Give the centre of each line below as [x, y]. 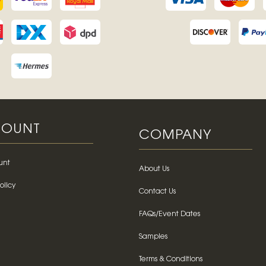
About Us [154, 170]
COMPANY [175, 136]
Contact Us [157, 192]
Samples [153, 237]
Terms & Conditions [171, 260]
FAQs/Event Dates [170, 215]
